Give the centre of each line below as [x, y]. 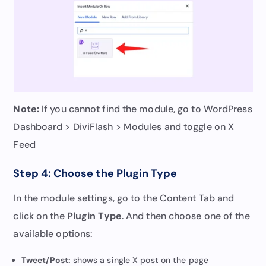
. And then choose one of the [186, 216]
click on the [40, 216]
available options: [53, 233]
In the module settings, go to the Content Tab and [124, 198]
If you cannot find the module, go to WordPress [145, 109]
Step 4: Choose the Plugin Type [95, 173]
